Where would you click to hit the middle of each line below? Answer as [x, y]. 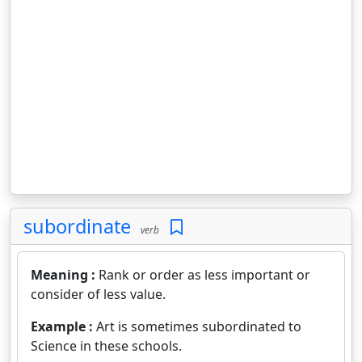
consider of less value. [98, 294]
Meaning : [65, 275]
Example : [63, 326]
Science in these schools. [106, 346]
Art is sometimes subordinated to [199, 326]
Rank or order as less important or [204, 275]
